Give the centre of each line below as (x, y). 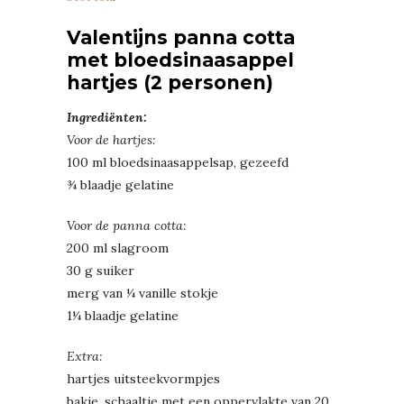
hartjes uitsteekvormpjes (143, 378)
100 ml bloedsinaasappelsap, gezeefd (178, 162)
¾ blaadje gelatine (120, 184)
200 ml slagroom (118, 248)
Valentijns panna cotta (181, 37)
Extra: (85, 356)
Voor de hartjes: (111, 139)
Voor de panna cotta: (127, 225)
